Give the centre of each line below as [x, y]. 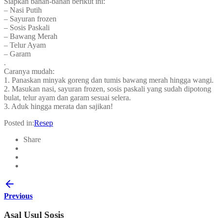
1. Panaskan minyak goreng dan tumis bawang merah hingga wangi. [109, 80]
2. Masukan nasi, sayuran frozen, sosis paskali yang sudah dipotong [108, 89]
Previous [18, 196]
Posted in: [19, 123]
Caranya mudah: [29, 71]
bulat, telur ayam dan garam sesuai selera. [67, 97]
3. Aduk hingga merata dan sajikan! [58, 106]
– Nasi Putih [23, 10]
